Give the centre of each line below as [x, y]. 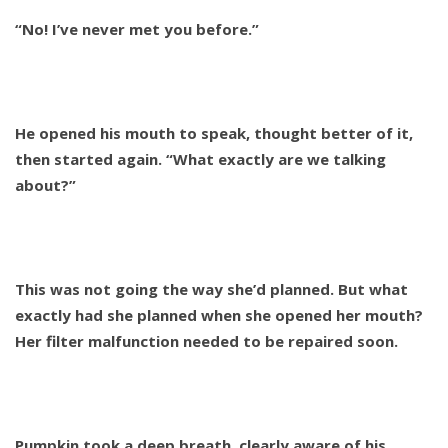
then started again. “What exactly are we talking [200, 159]
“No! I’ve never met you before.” [137, 29]
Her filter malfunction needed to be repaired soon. [206, 341]
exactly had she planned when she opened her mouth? [219, 315]
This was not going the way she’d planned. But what [211, 289]
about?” [45, 185]
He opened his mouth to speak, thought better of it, [214, 133]
